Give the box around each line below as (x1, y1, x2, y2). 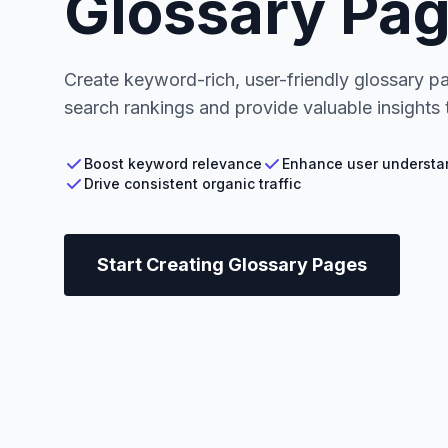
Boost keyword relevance (84, 155, 262, 172)
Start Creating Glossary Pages (97, 254, 367, 275)
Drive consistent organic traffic (84, 175, 301, 192)
